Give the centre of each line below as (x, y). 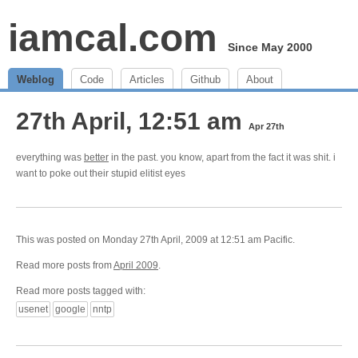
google (70, 309)
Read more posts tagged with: (81, 291)
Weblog (36, 80)
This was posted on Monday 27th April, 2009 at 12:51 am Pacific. (155, 240)
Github (205, 80)
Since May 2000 (270, 47)
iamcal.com (113, 38)
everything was (50, 157)
